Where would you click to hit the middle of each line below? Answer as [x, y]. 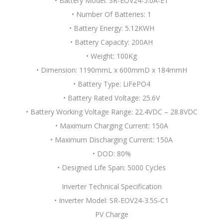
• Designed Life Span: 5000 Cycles [111, 167]
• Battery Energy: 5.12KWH [111, 28]
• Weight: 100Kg [111, 56]
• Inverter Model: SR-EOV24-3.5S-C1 [111, 200]
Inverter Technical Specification [111, 186]
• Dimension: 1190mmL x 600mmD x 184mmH [111, 70]
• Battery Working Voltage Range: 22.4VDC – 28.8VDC [111, 112]
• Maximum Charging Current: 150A [111, 126]
